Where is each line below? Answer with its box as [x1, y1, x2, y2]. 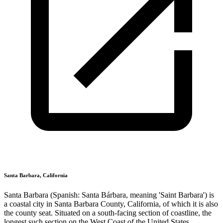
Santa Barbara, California [4, 172, 68, 178]
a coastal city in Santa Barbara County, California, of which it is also [4, 199, 218, 208]
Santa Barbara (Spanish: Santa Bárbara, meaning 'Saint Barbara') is [4, 190, 214, 199]
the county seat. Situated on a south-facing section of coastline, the [4, 208, 212, 217]
